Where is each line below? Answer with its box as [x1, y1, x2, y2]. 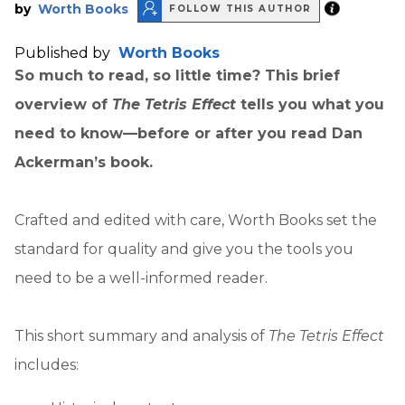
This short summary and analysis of [14, 326, 265, 344]
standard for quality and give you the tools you [14, 240, 353, 258]
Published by [14, 43, 114, 61]
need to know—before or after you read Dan [14, 124, 363, 142]
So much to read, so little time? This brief [14, 66, 340, 84]
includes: [14, 355, 79, 373]
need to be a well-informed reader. [14, 268, 268, 287]
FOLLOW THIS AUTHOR [169, 3, 312, 15]
